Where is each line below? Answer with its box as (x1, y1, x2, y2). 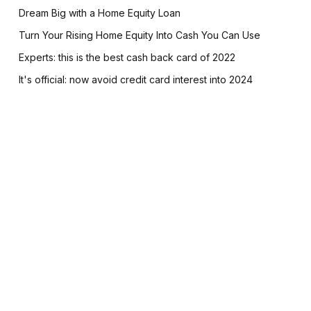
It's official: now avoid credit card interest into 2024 (18, 74, 253, 85)
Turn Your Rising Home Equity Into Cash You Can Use (18, 29, 260, 41)
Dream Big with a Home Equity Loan (18, 7, 180, 19)
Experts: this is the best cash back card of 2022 (18, 51, 235, 63)
